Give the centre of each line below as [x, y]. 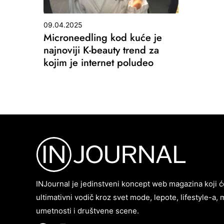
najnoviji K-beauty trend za [101, 50]
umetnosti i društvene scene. [87, 210]
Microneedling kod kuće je [103, 37]
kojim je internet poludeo [98, 62]
